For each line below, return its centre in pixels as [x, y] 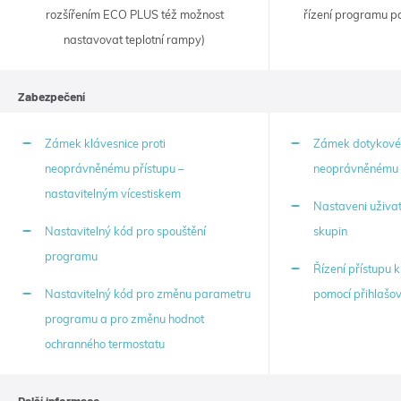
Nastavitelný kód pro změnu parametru [148, 294]
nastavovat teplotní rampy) [134, 40]
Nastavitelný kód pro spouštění [125, 231]
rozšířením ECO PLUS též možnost [134, 15]
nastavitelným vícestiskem [113, 194]
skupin [330, 231]
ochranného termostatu [105, 344]
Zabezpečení [51, 97]
